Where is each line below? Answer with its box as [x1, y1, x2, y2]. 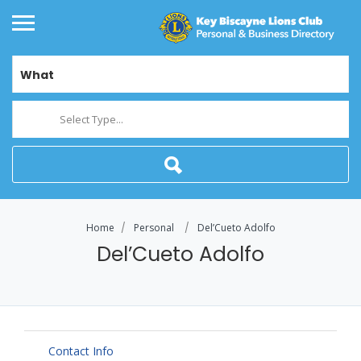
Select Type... [60, 112, 123, 127]
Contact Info [48, 343, 114, 359]
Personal [133, 221, 174, 235]
